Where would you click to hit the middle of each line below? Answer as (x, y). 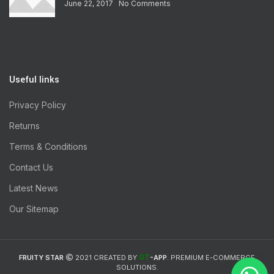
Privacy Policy (38, 105)
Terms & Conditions (48, 147)
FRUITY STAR (41, 258)
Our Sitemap (34, 209)
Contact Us (31, 168)
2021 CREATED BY (106, 258)
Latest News (34, 188)
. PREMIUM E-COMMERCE (211, 258)
